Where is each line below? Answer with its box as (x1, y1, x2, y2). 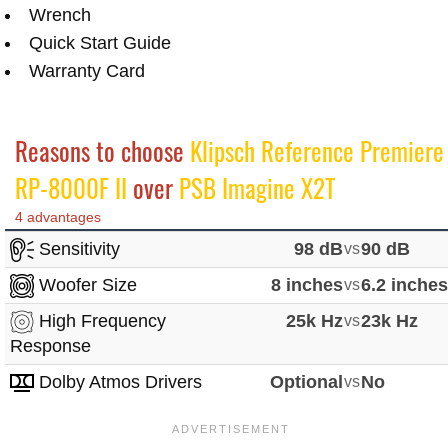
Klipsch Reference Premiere (190, 131, 444, 169)
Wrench (29, 4, 91, 25)
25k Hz (286, 310, 344, 331)
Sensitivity (34, 238, 120, 259)
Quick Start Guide (29, 32, 171, 53)
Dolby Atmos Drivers (34, 371, 202, 392)
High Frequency (34, 310, 166, 331)
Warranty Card (29, 60, 145, 81)
